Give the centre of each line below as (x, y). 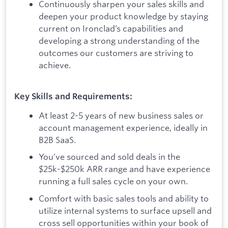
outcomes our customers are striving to (116, 52)
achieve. (55, 65)
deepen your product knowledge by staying (123, 16)
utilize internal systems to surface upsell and (125, 211)
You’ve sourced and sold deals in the (109, 157)
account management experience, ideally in (123, 127)
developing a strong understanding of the (119, 40)
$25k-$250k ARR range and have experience (124, 169)
